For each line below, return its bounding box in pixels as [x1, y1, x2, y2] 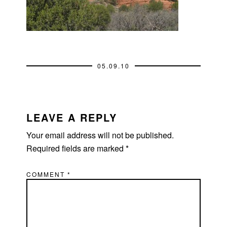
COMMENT [26, 169, 68, 178]
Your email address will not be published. [26, 129, 174, 141]
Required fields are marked [26, 142, 126, 154]
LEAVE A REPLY [26, 109, 118, 125]
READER [11, 94, 68, 111]
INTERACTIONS [11, 108, 114, 126]
